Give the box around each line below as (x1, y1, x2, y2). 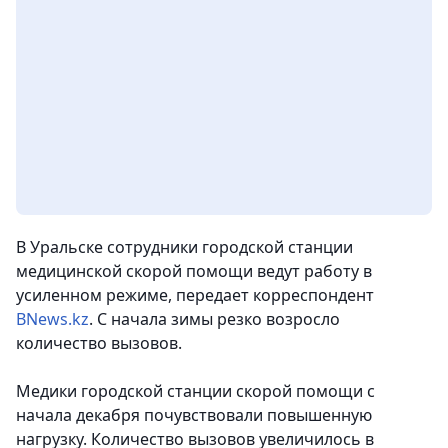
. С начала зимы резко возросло (89, 308, 340, 331)
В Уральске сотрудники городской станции (16, 236, 353, 259)
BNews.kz (16, 308, 89, 331)
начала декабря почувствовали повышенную (16, 404, 372, 427)
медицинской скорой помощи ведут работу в (16, 260, 372, 283)
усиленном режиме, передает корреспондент (16, 284, 374, 307)
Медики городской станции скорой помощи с (16, 380, 375, 403)
